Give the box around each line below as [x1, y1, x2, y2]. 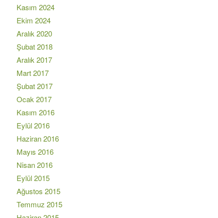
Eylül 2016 [16, 120, 50, 130]
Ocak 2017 [16, 93, 52, 104]
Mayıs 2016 [16, 146, 54, 157]
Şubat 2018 [16, 41, 53, 52]
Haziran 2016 [16, 133, 59, 144]
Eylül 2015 [16, 172, 50, 183]
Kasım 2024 [16, 1, 54, 12]
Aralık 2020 [16, 28, 52, 38]
